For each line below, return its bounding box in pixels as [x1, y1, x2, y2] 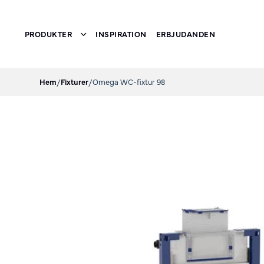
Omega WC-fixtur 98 [93, 77, 166, 87]
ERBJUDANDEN [156, 28, 216, 39]
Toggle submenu [82, 33, 155, 46]
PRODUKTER [24, 28, 72, 39]
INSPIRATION [95, 28, 147, 39]
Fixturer [61, 77, 89, 87]
